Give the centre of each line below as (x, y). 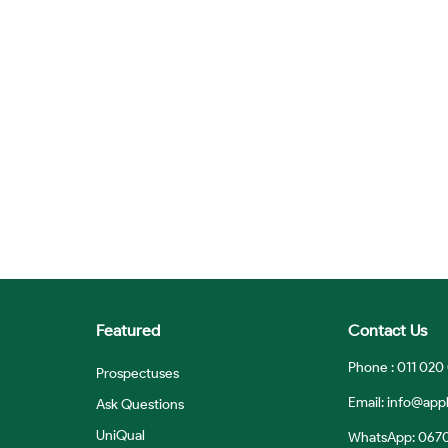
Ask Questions (140, 404)
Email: (367, 402)
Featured (128, 330)
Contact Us (387, 330)
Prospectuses (137, 373)
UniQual (120, 435)
